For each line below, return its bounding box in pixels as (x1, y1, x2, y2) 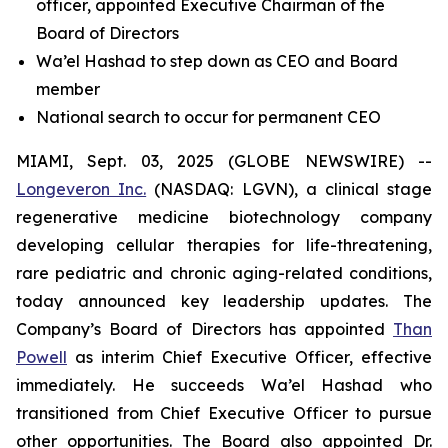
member (36, 79, 100, 99)
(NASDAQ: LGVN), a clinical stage (146, 179, 433, 199)
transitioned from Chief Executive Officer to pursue (16, 403, 432, 423)
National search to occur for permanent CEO (36, 107, 381, 127)
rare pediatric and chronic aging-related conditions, (16, 263, 432, 283)
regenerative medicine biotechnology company (16, 207, 432, 227)
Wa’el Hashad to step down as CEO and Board (36, 51, 398, 71)
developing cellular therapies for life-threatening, (16, 235, 432, 255)
